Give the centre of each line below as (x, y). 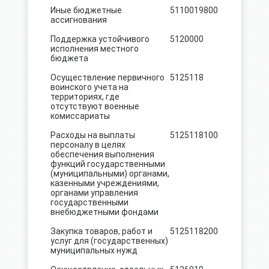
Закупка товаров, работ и (101, 231)
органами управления (94, 193)
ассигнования (78, 20)
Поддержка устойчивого (100, 39)
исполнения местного (94, 49)
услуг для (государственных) (109, 241)
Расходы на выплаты (92, 135)
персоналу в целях (88, 145)
